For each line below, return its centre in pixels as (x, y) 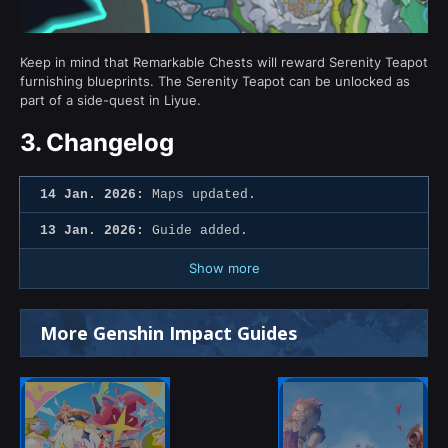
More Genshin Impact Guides (168, 332)
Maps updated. (200, 194)
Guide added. (196, 230)
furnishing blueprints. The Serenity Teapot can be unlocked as (215, 80)
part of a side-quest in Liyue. (110, 99)
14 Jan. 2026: (92, 194)
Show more (224, 267)
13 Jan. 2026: (92, 230)
